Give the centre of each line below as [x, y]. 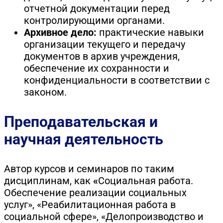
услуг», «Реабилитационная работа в [90, 204]
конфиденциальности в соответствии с [117, 80]
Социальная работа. [146, 180]
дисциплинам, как [49, 180]
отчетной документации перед [97, 8]
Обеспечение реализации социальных [95, 192]
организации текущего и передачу [105, 44]
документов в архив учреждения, [102, 56]
